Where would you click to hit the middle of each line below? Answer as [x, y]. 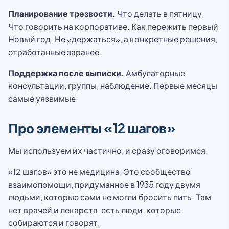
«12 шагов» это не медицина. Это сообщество [99, 171]
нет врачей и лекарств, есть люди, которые [95, 210]
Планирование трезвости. [62, 14]
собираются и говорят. [54, 223]
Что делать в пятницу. [160, 14]
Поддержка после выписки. [66, 73]
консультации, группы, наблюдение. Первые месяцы [113, 86]
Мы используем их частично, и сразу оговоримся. [108, 151]
